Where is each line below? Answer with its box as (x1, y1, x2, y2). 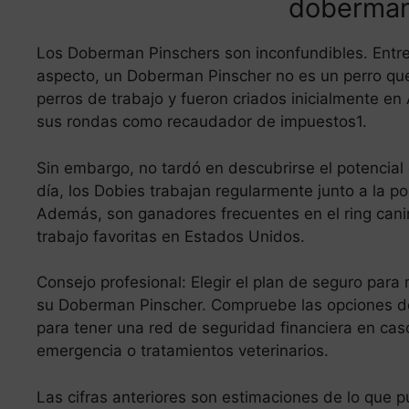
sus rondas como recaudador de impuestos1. (37, 112, 367, 131)
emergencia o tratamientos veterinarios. (37, 341, 329, 361)
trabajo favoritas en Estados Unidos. (37, 226, 305, 246)
